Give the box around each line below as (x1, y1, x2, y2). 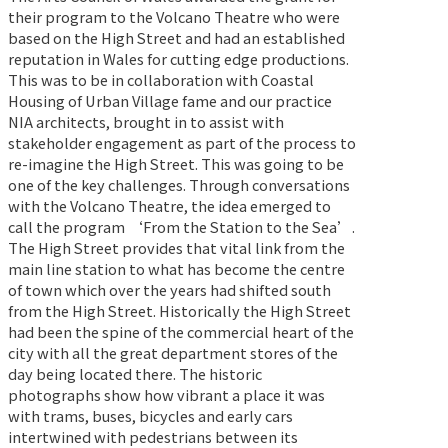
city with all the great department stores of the (8, 342, 338, 364)
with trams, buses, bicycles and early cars (8, 405, 293, 427)
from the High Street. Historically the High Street (8, 300, 351, 322)
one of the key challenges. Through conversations (8, 174, 350, 196)
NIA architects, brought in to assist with (8, 111, 284, 133)
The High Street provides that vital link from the (8, 237, 345, 259)
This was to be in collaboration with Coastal (8, 69, 314, 91)
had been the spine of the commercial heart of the (8, 321, 354, 343)
